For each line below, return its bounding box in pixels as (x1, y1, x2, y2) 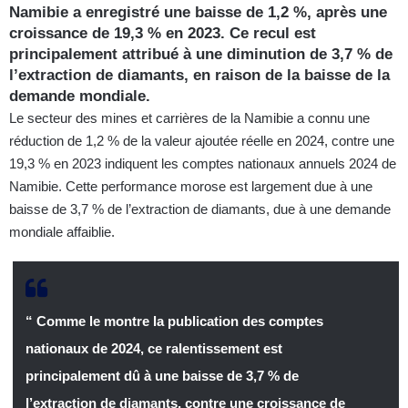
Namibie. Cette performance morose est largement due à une (9, 178, 372, 194)
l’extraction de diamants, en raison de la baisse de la (9, 66, 390, 84)
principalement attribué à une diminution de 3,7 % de (9, 45, 393, 63)
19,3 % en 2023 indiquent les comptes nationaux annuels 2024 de (9, 155, 396, 171)
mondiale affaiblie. (9, 223, 115, 240)
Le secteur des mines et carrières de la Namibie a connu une (9, 109, 370, 126)
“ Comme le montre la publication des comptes (25, 312, 323, 329)
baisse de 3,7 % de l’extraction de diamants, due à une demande (9, 200, 391, 217)
